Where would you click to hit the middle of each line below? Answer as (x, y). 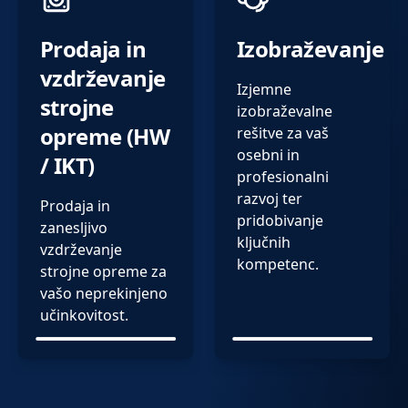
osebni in (268, 155)
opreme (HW (105, 137)
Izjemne (264, 90)
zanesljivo (74, 228)
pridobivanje (280, 221)
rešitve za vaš (283, 133)
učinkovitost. (84, 316)
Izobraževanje (311, 49)
